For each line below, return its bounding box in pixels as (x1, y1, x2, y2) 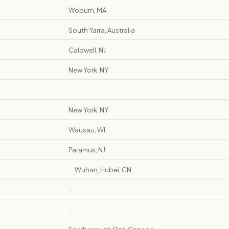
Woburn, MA (68, 6, 106, 15)
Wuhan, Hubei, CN (75, 166, 131, 174)
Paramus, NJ (68, 146, 105, 154)
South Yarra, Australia (68, 26, 135, 35)
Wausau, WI (68, 126, 105, 134)
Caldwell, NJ (68, 46, 106, 55)
